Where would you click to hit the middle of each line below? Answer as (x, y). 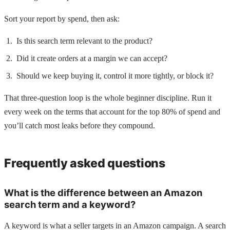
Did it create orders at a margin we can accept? (92, 59)
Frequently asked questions (85, 163)
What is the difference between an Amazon (103, 193)
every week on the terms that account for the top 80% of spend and (112, 112)
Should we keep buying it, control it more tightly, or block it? (115, 76)
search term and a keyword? (70, 204)
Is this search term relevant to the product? (84, 41)
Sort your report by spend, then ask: (62, 19)
